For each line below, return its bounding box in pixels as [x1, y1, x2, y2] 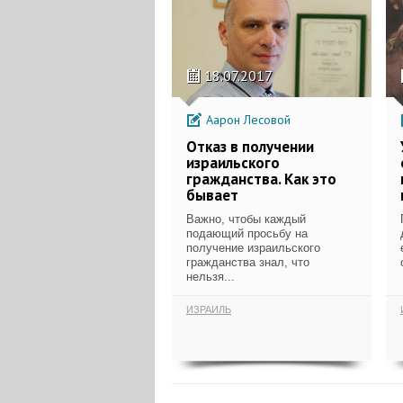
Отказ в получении [186, 136, 314, 157]
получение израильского [186, 240, 320, 255]
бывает [186, 184, 238, 205]
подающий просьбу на [186, 226, 308, 240]
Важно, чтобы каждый [186, 211, 306, 226]
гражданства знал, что [186, 255, 309, 269]
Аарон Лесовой [202, 111, 291, 128]
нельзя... [186, 269, 235, 283]
